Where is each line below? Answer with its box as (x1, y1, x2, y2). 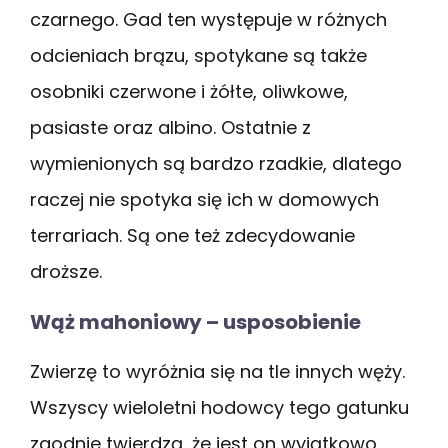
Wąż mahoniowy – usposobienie (30, 307, 361, 336)
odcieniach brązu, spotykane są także (30, 42, 367, 68)
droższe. (30, 258, 107, 284)
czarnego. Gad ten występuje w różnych (30, 6, 387, 32)
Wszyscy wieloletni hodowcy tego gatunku (30, 394, 409, 420)
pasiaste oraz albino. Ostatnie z (30, 114, 311, 140)
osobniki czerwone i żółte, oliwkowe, (30, 78, 348, 104)
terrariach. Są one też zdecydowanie (30, 222, 355, 248)
